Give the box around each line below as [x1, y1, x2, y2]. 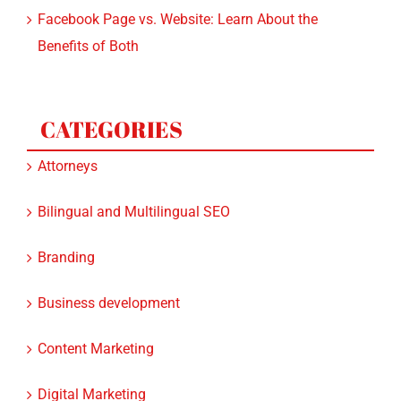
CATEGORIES [40, 92, 183, 123]
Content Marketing [38, 318, 154, 336]
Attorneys [38, 135, 98, 153]
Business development [38, 272, 180, 290]
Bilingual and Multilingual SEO [38, 181, 230, 199]
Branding [38, 226, 95, 244]
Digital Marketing [38, 363, 146, 381]
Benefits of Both [38, 15, 139, 33]
